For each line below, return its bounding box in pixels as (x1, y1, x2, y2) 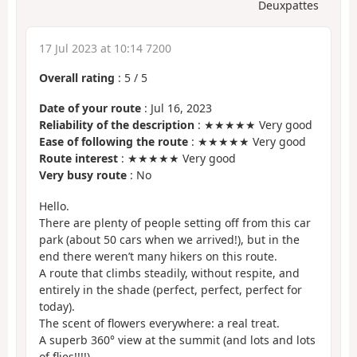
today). (39, 298, 75, 314)
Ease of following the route (39, 134, 188, 150)
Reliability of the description (39, 117, 194, 133)
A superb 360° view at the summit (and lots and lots (39, 331, 316, 347)
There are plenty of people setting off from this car (39, 214, 311, 230)
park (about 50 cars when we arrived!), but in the (39, 231, 300, 247)
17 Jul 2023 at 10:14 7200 (39, 40, 171, 56)
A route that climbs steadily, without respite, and (39, 265, 300, 280)
